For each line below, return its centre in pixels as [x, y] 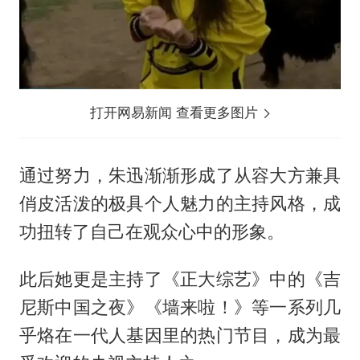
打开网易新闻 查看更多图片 [176, 113]
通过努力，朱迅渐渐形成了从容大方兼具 [180, 176]
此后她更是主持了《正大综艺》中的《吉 [180, 279]
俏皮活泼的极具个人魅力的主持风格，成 [180, 204]
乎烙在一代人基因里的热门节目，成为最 [180, 335]
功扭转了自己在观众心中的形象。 [151, 232]
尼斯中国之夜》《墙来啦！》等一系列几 [180, 307]
